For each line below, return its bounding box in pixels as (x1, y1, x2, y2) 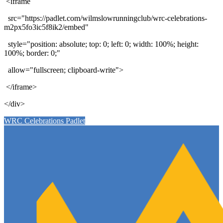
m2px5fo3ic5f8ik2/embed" (4, 23, 91, 32)
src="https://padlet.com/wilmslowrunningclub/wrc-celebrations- (4, 14, 207, 23)
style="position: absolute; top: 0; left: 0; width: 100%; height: (4, 40, 199, 49)
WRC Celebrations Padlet (4, 116, 85, 125)
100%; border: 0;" (4, 49, 62, 58)
